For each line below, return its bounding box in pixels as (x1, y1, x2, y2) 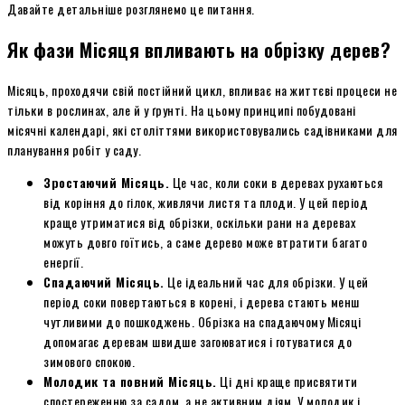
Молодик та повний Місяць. (43, 371, 217, 391)
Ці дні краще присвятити (216, 371, 358, 391)
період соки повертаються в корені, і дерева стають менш (43, 291, 360, 311)
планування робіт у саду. (7, 139, 141, 159)
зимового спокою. (43, 351, 135, 371)
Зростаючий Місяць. (43, 172, 169, 192)
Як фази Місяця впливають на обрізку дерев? (7, 35, 391, 64)
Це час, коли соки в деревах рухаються (169, 172, 382, 192)
